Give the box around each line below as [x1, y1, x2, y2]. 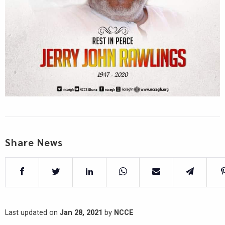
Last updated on [5, 208, 60, 217]
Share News [5, 135, 63, 149]
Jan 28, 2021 [60, 208, 102, 217]
